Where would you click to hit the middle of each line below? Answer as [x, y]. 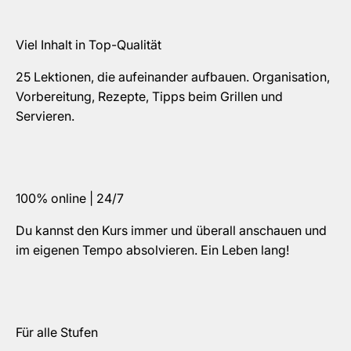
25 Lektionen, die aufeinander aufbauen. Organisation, [173, 76]
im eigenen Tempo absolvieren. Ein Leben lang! [152, 250]
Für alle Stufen [57, 332]
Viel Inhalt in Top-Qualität [89, 44]
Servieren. [45, 116]
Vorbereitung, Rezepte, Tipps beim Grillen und [149, 96]
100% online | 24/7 [70, 198]
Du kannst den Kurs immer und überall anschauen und [171, 230]
